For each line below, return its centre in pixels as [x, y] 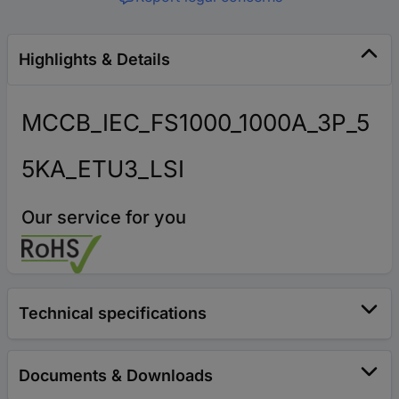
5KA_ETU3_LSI [103, 169]
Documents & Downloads [116, 375]
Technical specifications [113, 313]
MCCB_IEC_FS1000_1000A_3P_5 [195, 122]
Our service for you [104, 217]
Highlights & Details [94, 59]
